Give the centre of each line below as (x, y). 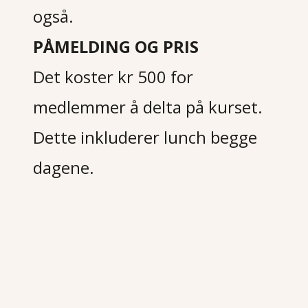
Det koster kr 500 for (113, 77)
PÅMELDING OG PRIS (116, 46)
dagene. (64, 167)
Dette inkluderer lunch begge (145, 137)
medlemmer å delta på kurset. (148, 107)
